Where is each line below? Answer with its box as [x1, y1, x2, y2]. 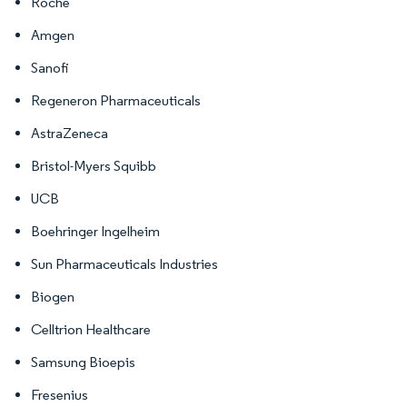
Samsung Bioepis [31, 352, 135, 371]
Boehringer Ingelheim [31, 222, 160, 240]
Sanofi [31, 58, 69, 76]
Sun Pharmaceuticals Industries [31, 254, 218, 273]
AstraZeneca [31, 124, 108, 142]
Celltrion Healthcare [31, 320, 151, 338]
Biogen [31, 287, 74, 305]
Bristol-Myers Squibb [31, 156, 156, 174]
